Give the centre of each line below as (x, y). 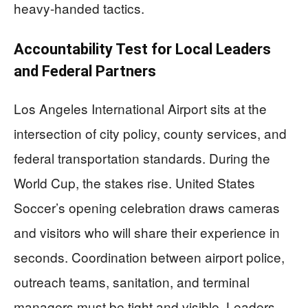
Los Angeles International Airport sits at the (140, 109)
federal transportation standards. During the (142, 158)
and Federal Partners (85, 71)
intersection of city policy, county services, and (150, 133)
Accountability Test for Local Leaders (142, 49)
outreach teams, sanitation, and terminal (132, 282)
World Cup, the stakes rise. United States (134, 183)
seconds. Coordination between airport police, (149, 257)
